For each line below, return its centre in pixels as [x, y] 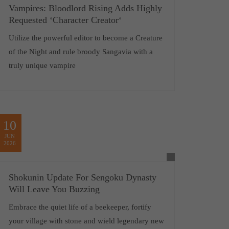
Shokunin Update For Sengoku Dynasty [82, 177]
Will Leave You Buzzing [54, 189]
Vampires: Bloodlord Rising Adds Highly [85, 8]
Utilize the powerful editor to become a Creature [85, 38]
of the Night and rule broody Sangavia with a [81, 52]
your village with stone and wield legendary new [86, 221]
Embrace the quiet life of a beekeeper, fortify [80, 207]
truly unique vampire [42, 65]
